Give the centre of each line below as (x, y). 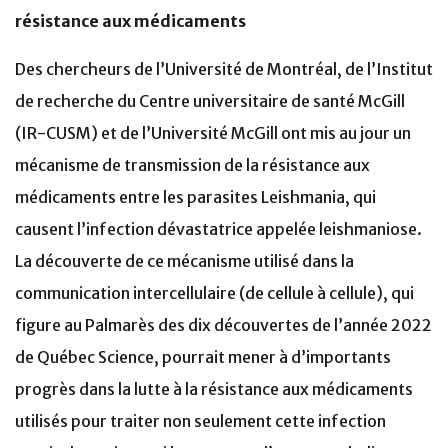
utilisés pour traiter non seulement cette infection (200, 421)
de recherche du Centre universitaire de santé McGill (210, 101)
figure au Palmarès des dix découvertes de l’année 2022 (223, 325)
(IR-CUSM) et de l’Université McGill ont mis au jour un (213, 133)
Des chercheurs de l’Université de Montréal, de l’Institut (224, 69)
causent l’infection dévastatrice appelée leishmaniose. (218, 229)
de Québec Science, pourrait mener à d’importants (203, 357)
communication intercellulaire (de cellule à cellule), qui (214, 293)
